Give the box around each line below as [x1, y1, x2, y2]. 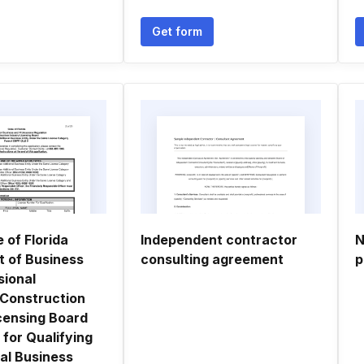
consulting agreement [141, 251, 284, 267]
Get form [152, 24, 202, 38]
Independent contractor [141, 232, 297, 248]
